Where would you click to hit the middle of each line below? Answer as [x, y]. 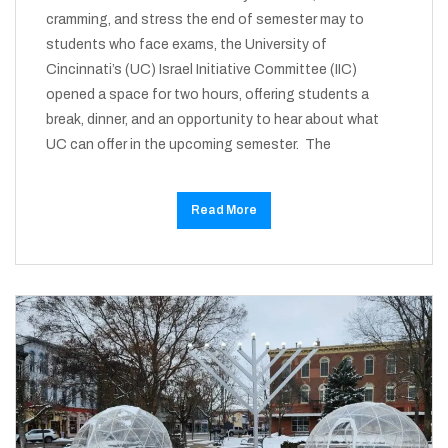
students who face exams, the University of [186, 45]
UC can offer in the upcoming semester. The [188, 145]
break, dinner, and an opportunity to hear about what [212, 120]
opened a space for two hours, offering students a [207, 95]
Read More [224, 210]
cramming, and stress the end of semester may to [205, 20]
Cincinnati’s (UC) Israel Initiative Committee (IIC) [201, 70]
